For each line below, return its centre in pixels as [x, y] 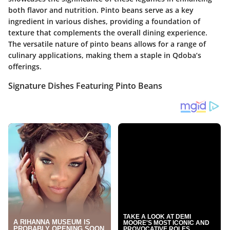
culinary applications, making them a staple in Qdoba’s [105, 55]
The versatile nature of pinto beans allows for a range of [107, 44]
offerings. [25, 66]
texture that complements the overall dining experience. [108, 32]
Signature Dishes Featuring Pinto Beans [85, 85]
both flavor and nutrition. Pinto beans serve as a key [101, 10]
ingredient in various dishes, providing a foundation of [104, 21]
